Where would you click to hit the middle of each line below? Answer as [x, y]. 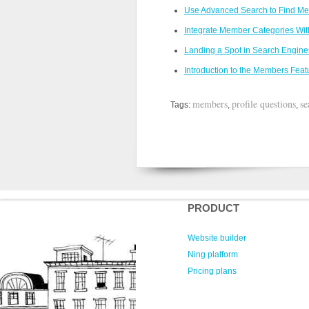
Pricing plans [212, 271]
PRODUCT [213, 208]
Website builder [217, 238]
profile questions [264, 104]
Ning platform [213, 255]
